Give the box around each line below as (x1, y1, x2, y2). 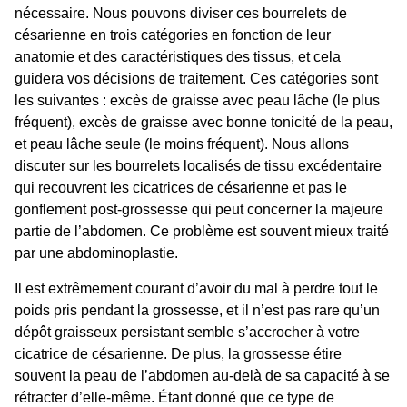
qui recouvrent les (15, 180, 133, 196)
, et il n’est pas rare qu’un (219, 302, 380, 318)
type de (287, 389, 334, 405)
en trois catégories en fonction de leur (86, 27, 331, 44)
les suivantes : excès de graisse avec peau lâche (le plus (15, 93, 380, 109)
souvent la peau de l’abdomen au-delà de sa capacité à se (15, 367, 390, 383)
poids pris (15, 302, 81, 318)
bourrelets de (263, 5, 347, 22)
